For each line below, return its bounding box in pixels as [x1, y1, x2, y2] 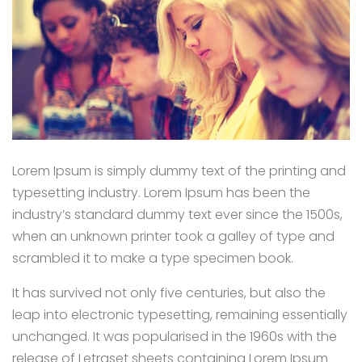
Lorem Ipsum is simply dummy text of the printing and [12, 161, 346, 180]
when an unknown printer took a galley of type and [12, 226, 335, 246]
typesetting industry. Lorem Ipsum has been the [12, 183, 310, 202]
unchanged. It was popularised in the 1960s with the [12, 326, 337, 346]
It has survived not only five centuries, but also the [12, 283, 326, 302]
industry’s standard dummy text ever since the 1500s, [12, 204, 343, 224]
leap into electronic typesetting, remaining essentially [12, 305, 347, 324]
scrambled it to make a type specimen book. [12, 248, 293, 267]
